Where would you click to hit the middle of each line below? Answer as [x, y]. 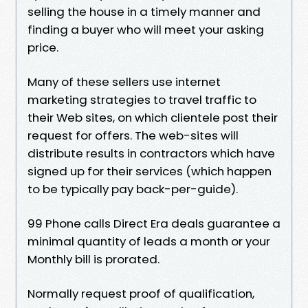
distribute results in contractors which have [151, 153]
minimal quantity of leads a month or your [149, 241]
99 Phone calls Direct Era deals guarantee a [154, 223]
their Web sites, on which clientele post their [153, 117]
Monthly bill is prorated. [93, 259]
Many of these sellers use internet [124, 81]
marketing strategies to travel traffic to [142, 99]
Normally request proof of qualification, [141, 293]
